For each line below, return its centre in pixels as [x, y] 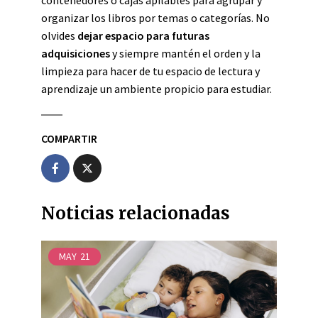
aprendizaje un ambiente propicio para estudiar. [157, 89]
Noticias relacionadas [136, 213]
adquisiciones [76, 53]
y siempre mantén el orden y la [185, 53]
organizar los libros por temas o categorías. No [155, 18]
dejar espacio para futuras [143, 35]
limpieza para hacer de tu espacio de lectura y [150, 71]
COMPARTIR [69, 138]
